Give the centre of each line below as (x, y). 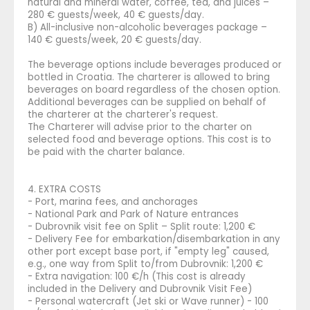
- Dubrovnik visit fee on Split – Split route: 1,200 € (142, 226)
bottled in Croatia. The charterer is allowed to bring (149, 77)
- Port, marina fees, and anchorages (113, 201)
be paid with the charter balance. (106, 152)
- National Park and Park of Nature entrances (133, 214)
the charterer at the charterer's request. (123, 114)
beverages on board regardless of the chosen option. (154, 89)
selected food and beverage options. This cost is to (149, 139)
